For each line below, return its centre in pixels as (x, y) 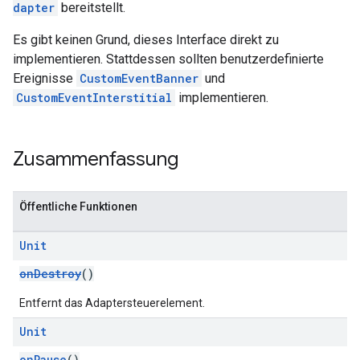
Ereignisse (45, 78)
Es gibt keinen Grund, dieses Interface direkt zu (146, 40)
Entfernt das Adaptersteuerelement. (112, 303)
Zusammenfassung (96, 159)
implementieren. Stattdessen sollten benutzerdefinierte (168, 59)
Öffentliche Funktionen (78, 207)
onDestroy (50, 274)
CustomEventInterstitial (94, 98)
